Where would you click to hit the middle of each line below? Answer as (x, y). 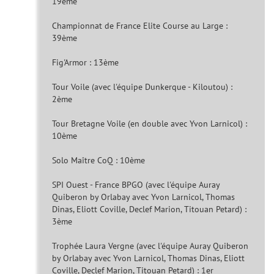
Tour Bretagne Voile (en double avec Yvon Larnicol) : (150, 124)
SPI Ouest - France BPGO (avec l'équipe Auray (136, 185)
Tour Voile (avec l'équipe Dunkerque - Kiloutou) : (142, 87)
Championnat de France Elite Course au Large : (140, 26)
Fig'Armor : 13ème (85, 63)
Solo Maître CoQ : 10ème (98, 161)
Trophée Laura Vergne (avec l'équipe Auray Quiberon (150, 246)
